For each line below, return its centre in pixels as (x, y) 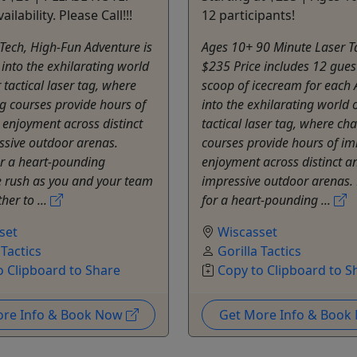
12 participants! (248, 15)
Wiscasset (247, 231)
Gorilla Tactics (259, 251)
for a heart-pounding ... (268, 200)
